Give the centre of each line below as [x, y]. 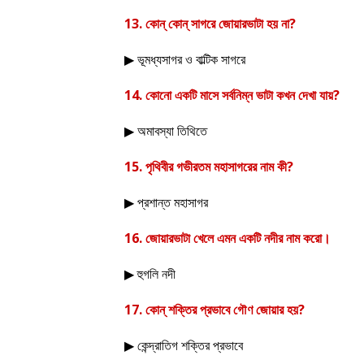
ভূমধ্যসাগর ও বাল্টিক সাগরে [191, 59]
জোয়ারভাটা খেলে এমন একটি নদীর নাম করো [234, 238]
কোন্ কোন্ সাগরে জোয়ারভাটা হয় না [217, 24]
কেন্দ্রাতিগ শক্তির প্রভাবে [190, 345]
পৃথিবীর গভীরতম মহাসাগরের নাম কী [216, 167]
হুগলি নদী [156, 274]
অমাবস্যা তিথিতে [172, 131]
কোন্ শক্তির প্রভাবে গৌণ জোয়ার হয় [222, 310]
